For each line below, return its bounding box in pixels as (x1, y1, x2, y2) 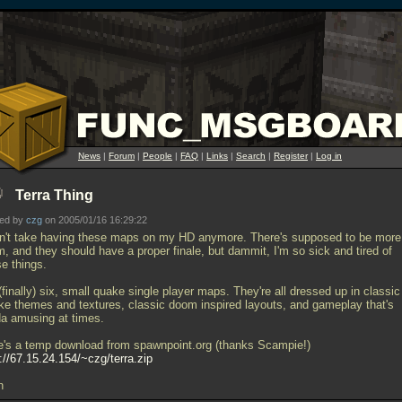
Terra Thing (15, 188, 93, 203)
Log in (316, 151, 342, 161)
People (143, 151, 172, 161)
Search (236, 151, 266, 161)
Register (274, 151, 308, 161)
